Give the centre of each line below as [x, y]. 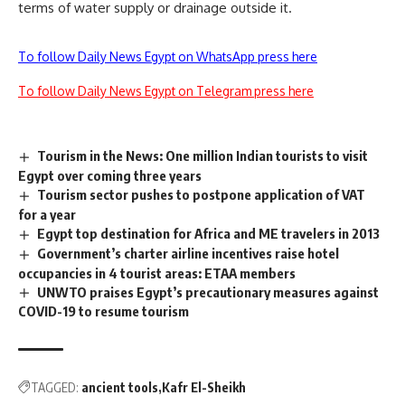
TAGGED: [55, 388]
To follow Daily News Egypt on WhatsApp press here [168, 57]
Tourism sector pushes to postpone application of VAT [202, 194]
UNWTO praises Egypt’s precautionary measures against [208, 292]
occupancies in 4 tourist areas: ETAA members [157, 273]
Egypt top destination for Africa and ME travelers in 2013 [209, 233]
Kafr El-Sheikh [204, 388]
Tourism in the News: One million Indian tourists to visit [203, 155]
